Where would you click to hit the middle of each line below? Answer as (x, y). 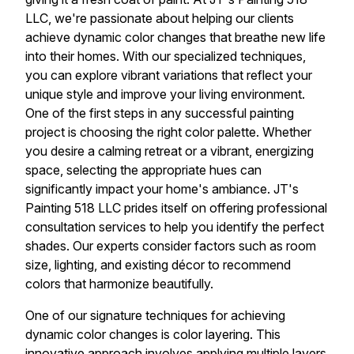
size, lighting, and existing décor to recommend (158, 265)
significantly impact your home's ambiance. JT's (162, 189)
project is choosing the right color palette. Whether (168, 132)
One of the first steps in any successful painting (160, 113)
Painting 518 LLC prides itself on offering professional (176, 208)
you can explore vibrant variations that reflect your (169, 75)
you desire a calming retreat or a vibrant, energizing (169, 151)
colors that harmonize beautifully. (119, 284)
